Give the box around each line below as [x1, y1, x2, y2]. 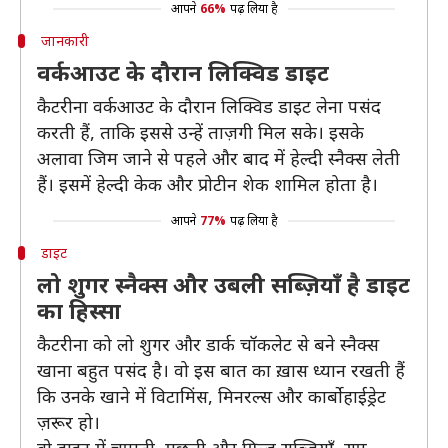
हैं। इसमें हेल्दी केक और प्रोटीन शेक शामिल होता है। [37, 172, 378, 196]
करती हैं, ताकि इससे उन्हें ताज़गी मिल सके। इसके [37, 120, 364, 144]
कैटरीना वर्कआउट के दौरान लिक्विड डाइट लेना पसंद [37, 94, 381, 118]
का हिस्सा [37, 295, 121, 325]
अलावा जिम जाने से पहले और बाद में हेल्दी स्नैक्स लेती [37, 146, 400, 170]
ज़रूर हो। [37, 410, 100, 434]
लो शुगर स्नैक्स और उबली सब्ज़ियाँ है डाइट [37, 269, 410, 299]
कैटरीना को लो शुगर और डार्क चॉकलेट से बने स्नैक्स [37, 332, 379, 356]
